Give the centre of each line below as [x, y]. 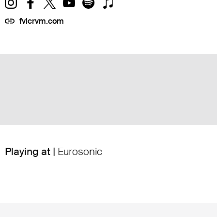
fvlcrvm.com [42, 21]
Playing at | [31, 151]
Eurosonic [80, 151]
